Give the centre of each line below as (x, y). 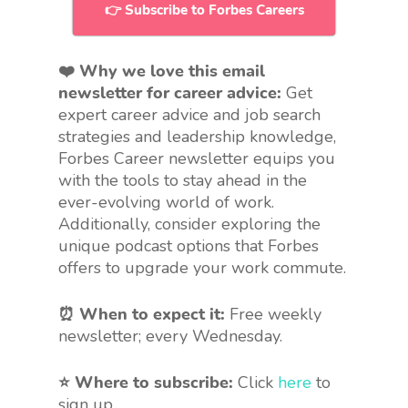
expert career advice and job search (189, 115)
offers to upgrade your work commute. (202, 268)
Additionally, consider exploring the (189, 224)
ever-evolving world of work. (166, 203)
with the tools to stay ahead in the (183, 181)
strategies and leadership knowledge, (197, 137)
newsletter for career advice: (170, 93)
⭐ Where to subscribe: (146, 383)
